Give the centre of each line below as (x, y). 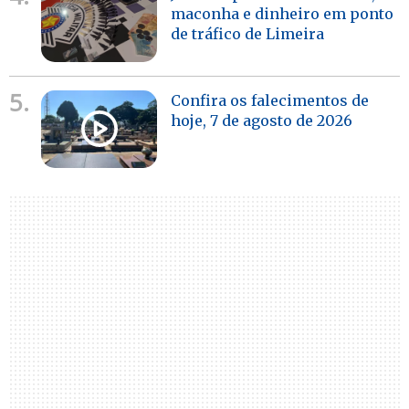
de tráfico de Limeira (248, 34)
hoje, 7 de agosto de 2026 (262, 120)
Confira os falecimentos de (270, 100)
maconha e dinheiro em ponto (283, 14)
